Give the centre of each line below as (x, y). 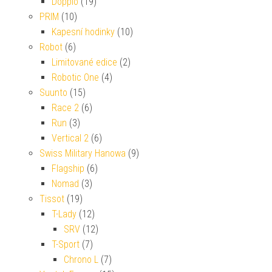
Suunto (53, 93)
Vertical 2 (70, 138)
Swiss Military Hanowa (83, 153)
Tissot (52, 199)
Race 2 (65, 108)
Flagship (68, 168)
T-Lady (64, 214)
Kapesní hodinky (83, 32)
